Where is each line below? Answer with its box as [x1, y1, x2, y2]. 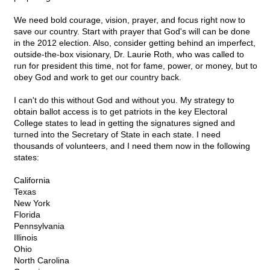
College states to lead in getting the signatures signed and [14, 118, 235, 128]
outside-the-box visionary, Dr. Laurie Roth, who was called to [14, 49, 244, 60]
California [14, 175, 50, 186]
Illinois [14, 233, 37, 243]
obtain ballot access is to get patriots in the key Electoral [14, 107, 227, 117]
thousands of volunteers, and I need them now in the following [14, 141, 250, 151]
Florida [14, 210, 40, 220]
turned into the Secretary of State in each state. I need [14, 130, 221, 140]
